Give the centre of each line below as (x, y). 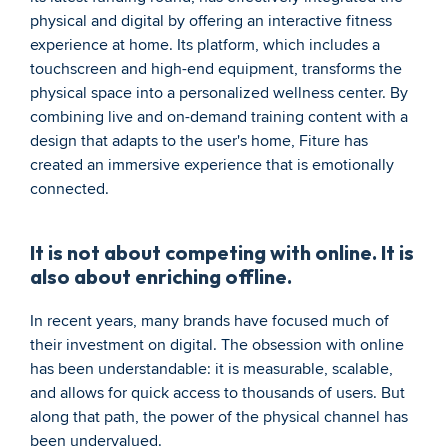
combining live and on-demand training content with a (219, 117)
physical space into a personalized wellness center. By (219, 93)
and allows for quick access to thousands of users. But (217, 393)
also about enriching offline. (161, 276)
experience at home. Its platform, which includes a (205, 45)
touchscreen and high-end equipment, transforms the (216, 69)
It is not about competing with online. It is (222, 252)
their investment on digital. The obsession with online (217, 345)
